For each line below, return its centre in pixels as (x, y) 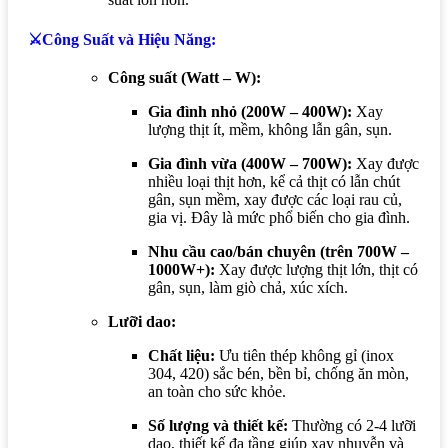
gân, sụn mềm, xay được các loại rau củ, (275, 199)
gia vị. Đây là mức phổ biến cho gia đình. (279, 217)
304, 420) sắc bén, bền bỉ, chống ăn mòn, (278, 373)
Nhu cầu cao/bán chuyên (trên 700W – (278, 251)
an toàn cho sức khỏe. (217, 391)
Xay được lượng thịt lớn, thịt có (316, 269)
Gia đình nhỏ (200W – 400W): (250, 111)
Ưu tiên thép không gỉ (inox (304, 355)
